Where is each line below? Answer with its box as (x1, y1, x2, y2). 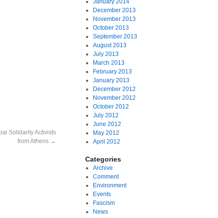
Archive (92, 164, 113, 171)
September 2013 (92, 33, 137, 40)
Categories (85, 155, 122, 163)
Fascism (92, 200, 115, 206)
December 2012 (92, 86, 136, 92)
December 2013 (92, 7, 136, 14)
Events (92, 191, 111, 198)
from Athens (18, 138, 51, 145)
